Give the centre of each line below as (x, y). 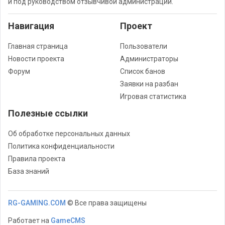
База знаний (29, 171)
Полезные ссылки (48, 113)
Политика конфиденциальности (61, 146)
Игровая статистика (153, 96)
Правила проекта (37, 159)
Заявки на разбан (149, 84)
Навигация (31, 26)
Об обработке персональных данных (69, 134)
